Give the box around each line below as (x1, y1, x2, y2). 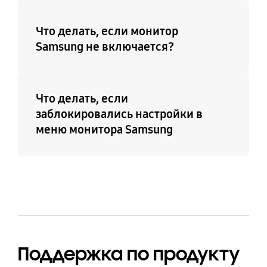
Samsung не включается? (35, 39, 174, 54)
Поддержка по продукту (17, 242, 240, 266)
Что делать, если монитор (35, 24, 178, 39)
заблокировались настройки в (35, 107, 203, 122)
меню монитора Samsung (35, 122, 173, 137)
